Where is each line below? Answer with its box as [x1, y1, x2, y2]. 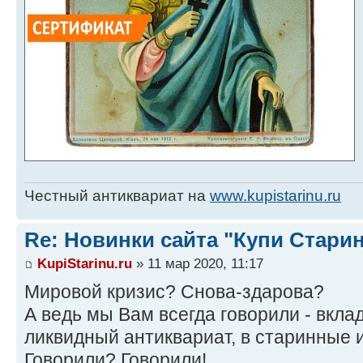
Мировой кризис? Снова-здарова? [24, 281, 324, 303]
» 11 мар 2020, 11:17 [132, 255, 263, 272]
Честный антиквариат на [24, 186, 210, 204]
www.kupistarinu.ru [210, 186, 341, 204]
